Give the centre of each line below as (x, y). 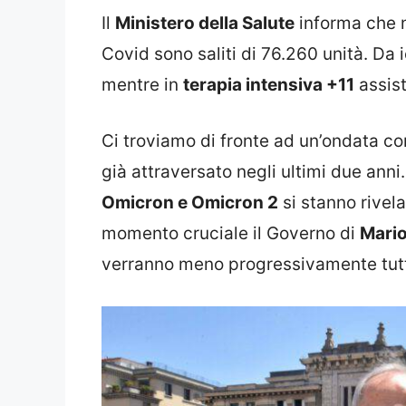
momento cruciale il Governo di (231, 234)
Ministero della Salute (205, 23)
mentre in (142, 84)
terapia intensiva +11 (269, 84)
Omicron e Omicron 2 (190, 203)
